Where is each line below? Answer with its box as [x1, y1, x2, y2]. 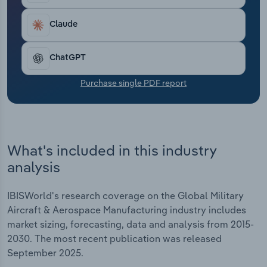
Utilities [18, 32, 52, 44]
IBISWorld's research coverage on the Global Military [7, 190, 244, 202]
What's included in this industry [7, 141, 216, 159]
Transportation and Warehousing [18, 2, 163, 14]
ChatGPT [49, 54, 86, 63]
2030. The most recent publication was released [7, 232, 222, 245]
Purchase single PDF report [80, 77, 187, 88]
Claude [49, 20, 77, 29]
